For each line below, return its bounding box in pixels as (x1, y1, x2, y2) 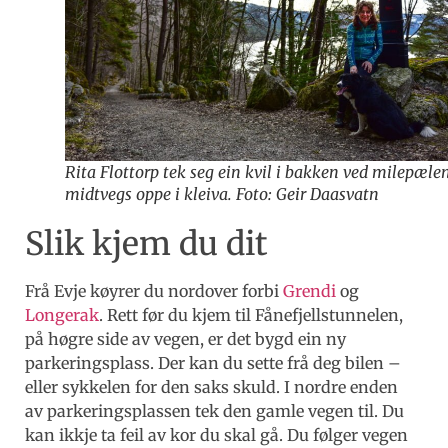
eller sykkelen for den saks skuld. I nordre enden (25, 376, 398, 397)
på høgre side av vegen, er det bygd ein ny (25, 328, 346, 349)
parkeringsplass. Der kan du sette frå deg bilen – (25, 352, 401, 373)
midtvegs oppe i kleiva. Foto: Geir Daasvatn (65, 183, 379, 204)
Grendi (283, 280, 336, 301)
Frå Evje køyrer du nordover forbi (25, 280, 283, 301)
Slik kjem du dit (25, 223, 268, 264)
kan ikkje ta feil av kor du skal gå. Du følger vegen (25, 424, 408, 445)
